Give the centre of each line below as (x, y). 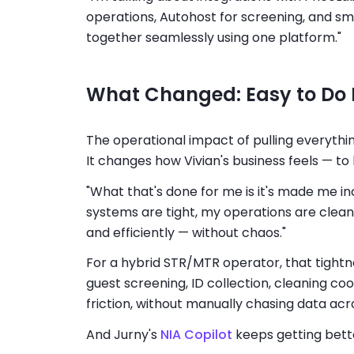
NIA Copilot (196, 335)
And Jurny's (123, 335)
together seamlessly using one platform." (213, 38)
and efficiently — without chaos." (186, 232)
